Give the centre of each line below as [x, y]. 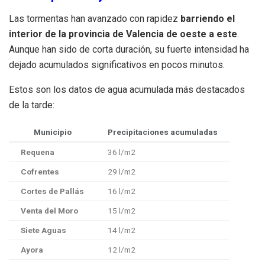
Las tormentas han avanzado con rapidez [95, 18]
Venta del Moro [49, 210]
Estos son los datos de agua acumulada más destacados [127, 89]
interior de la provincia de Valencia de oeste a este [123, 34]
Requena [38, 152]
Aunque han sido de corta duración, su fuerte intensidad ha [129, 49]
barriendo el [208, 18]
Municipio [52, 132]
